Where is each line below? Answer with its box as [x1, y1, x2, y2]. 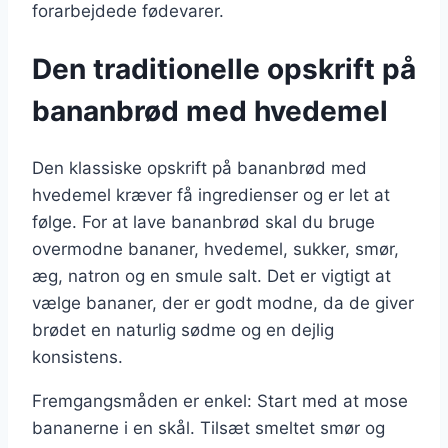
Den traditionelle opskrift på [32, 51, 416, 86]
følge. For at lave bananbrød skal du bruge [32, 212, 375, 233]
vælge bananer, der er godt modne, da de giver [32, 293, 414, 314]
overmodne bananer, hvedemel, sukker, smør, [32, 239, 399, 260]
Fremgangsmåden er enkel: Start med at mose [32, 391, 408, 412]
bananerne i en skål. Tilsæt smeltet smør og [32, 418, 385, 439]
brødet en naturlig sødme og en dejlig [32, 320, 334, 341]
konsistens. [32, 347, 123, 368]
